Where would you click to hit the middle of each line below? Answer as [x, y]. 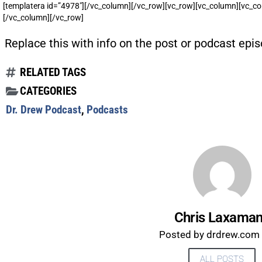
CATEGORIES [48, 91]
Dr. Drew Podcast [44, 109]
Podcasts [107, 109]
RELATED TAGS [53, 72]
